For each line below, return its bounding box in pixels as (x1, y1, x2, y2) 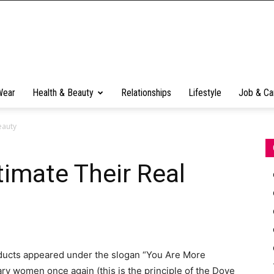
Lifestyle (188, 87, 221, 98)
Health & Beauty (32, 87, 94, 98)
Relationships (121, 87, 171, 98)
